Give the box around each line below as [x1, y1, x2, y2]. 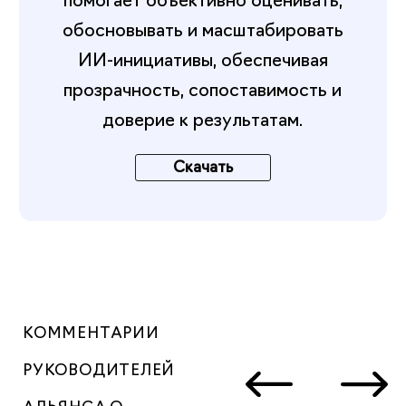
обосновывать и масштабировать [63, 15, 343, 42]
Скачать [173, 154, 233, 176]
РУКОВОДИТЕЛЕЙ [23, 358, 176, 380]
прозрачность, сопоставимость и [63, 75, 343, 101]
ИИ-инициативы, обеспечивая [78, 45, 328, 72]
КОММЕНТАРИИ [23, 321, 159, 343]
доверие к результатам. [102, 105, 304, 131]
